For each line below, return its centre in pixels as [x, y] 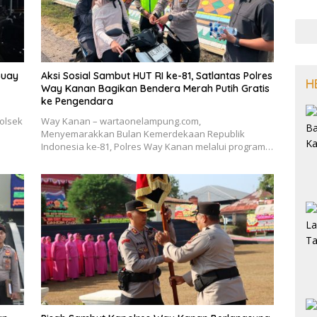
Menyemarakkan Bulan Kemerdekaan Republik [143, 134]
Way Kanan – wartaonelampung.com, [121, 121]
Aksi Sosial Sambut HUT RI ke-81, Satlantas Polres [156, 76]
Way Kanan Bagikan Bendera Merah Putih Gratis [155, 89]
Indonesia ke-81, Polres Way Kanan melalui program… [157, 147]
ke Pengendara [77, 102]
